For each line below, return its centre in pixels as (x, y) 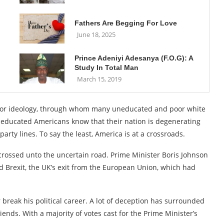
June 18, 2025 (96, 34)
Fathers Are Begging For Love (125, 23)
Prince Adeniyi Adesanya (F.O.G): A (133, 58)
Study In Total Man (106, 67)
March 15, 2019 (99, 79)
